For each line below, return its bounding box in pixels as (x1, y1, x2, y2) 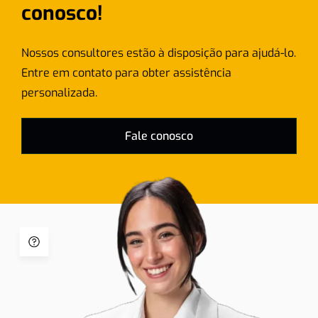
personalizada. (21, 85, 97, 101)
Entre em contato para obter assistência (21, 65, 231, 81)
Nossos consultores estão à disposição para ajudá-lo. (21, 45, 296, 61)
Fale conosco (125, 128, 193, 144)
